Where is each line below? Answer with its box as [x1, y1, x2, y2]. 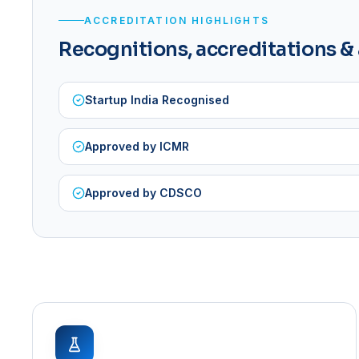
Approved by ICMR [85, 139, 189, 153]
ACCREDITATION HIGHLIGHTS [84, 14, 269, 26]
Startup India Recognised [85, 92, 229, 107]
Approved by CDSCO [85, 185, 202, 200]
